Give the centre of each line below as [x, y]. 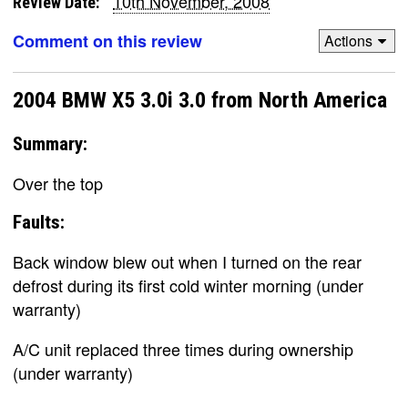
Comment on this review [107, 41]
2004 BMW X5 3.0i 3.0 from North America [200, 100]
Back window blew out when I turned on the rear [187, 261]
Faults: [39, 222]
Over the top [58, 183]
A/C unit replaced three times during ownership [183, 349]
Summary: [50, 144]
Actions [348, 41]
